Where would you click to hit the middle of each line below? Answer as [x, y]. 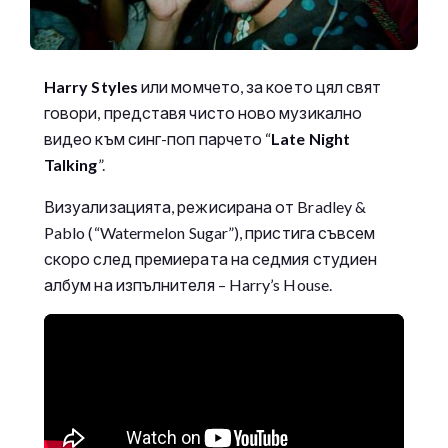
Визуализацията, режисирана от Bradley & [205, 207]
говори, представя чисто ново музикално [203, 113]
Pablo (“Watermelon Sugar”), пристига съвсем [210, 233]
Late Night [311, 139]
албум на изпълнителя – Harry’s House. [188, 285]
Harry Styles [91, 87]
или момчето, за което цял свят [259, 87]
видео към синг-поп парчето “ [158, 139]
